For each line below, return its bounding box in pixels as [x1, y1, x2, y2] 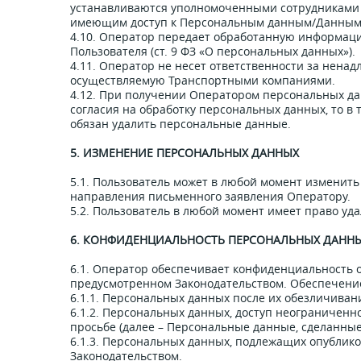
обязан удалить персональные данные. [70, 116, 291, 131]
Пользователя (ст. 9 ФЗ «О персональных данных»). [70, 44, 355, 59]
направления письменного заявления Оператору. [70, 189, 351, 204]
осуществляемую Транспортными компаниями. [70, 73, 335, 88]
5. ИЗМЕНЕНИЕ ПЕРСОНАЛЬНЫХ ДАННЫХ [70, 145, 299, 160]
